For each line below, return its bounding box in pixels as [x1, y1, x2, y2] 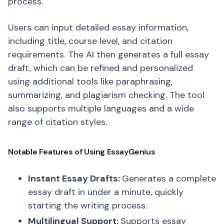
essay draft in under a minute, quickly [28, 186, 183, 198]
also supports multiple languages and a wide [8, 102, 194, 114]
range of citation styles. [8, 116, 107, 128]
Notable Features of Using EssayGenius [8, 146, 155, 157]
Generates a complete [122, 172, 216, 184]
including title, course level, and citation [8, 35, 172, 47]
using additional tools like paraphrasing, [8, 75, 172, 87]
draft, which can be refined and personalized [8, 62, 193, 74]
